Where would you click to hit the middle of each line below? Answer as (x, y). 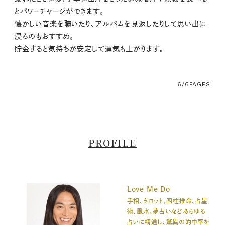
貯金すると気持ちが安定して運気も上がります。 (89, 48)
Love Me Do (149, 190)
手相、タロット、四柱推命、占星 (167, 201)
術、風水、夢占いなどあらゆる (166, 212)
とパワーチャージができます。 (59, 11)
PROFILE (113, 142)
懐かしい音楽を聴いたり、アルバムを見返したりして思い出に (110, 23)
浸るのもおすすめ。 (44, 36)
